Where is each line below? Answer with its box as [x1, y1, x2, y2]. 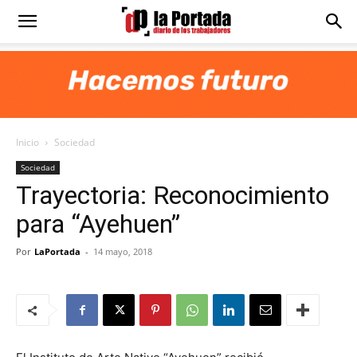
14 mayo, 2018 [93, 245, 152, 257]
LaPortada [34, 245, 80, 257]
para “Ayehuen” [16, 209, 180, 239]
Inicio [16, 135, 39, 149]
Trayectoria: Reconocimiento [16, 180, 329, 210]
